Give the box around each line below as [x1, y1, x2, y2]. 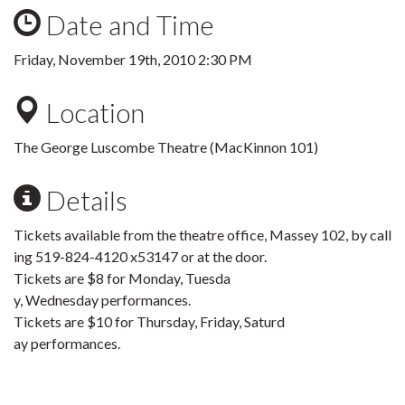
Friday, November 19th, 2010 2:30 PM [14, 51, 252, 68]
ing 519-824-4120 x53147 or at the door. [14, 248, 267, 265]
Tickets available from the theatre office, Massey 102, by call [14, 226, 391, 243]
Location [41, 96, 145, 128]
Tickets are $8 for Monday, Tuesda [14, 269, 231, 287]
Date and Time [41, 8, 214, 41]
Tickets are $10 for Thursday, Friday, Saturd [14, 313, 285, 330]
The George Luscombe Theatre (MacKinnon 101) [14, 138, 318, 155]
